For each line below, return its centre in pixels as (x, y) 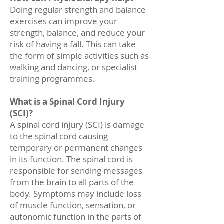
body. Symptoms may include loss (76, 193)
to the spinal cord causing (59, 136)
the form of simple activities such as (79, 55)
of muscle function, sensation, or (73, 205)
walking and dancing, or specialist (74, 67)
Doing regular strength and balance (78, 9)
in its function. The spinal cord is (71, 159)
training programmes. (53, 78)
